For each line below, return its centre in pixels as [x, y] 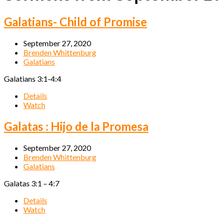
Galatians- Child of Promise [75, 21]
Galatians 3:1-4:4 [33, 78]
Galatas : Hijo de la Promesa [76, 126]
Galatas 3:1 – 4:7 [32, 183]
